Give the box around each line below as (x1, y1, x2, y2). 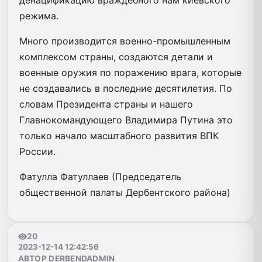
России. (19, 146, 56, 158)
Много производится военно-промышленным (19, 35, 230, 47)
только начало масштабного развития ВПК (19, 130, 219, 142)
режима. (19, 10, 58, 22)
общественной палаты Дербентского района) (19, 187, 230, 199)
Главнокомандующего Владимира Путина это (19, 114, 233, 126)
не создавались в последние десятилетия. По (19, 82, 232, 95)
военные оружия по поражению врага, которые (19, 67, 242, 79)
